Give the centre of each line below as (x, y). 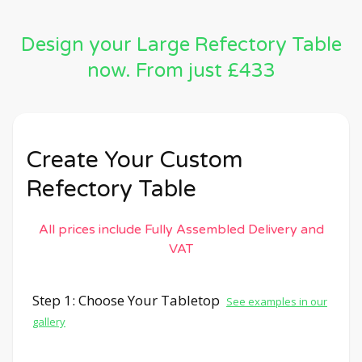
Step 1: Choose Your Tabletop (129, 300)
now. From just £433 (181, 70)
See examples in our (277, 301)
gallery (49, 321)
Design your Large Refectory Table (181, 44)
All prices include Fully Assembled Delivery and (181, 229)
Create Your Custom (135, 160)
